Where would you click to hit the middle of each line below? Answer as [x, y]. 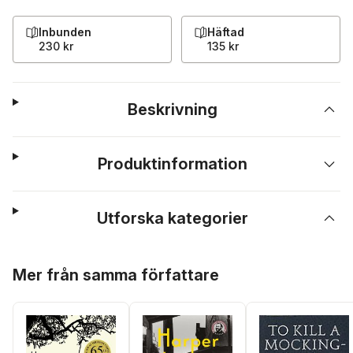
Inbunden [65, 32]
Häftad [226, 32]
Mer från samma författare [116, 275]
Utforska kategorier [173, 218]
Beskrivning [173, 110]
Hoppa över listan [61, 263]
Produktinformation [173, 164]
